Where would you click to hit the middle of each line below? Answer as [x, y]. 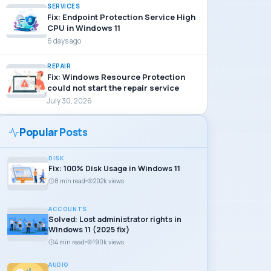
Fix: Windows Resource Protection [116, 77]
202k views [108, 181]
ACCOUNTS [68, 209]
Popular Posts [54, 132]
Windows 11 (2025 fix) [89, 230]
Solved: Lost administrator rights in [115, 219]
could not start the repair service [113, 88]
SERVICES [64, 6]
